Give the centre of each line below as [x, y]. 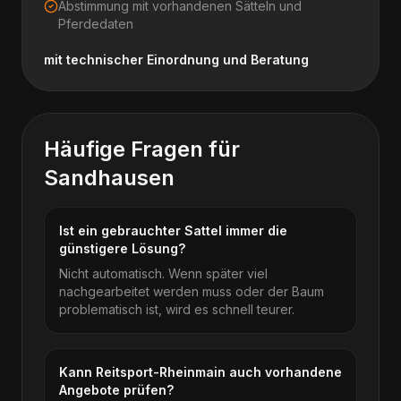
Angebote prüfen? [116, 390]
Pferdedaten [96, 24]
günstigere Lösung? [122, 248]
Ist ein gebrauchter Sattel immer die [173, 230]
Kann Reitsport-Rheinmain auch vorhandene [200, 372]
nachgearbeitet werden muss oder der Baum [192, 291]
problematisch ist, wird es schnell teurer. [177, 309]
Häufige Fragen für [142, 149]
